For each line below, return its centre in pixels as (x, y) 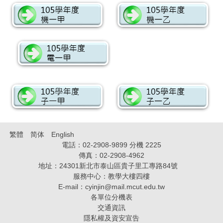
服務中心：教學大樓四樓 (111, 176)
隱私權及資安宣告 (111, 218)
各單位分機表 (111, 197)
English (63, 134)
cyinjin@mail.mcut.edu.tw (125, 186)
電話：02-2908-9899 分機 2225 (111, 145)
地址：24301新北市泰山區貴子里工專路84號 (111, 166)
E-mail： (72, 186)
